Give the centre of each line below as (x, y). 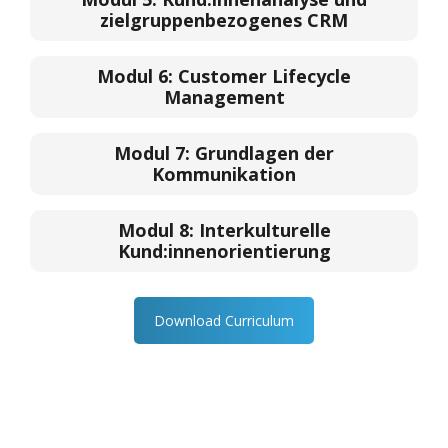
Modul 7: (154, 153)
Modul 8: (158, 230)
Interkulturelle (264, 230)
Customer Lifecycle (264, 76)
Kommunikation (224, 174)
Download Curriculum (224, 320)
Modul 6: (137, 76)
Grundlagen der (264, 153)
